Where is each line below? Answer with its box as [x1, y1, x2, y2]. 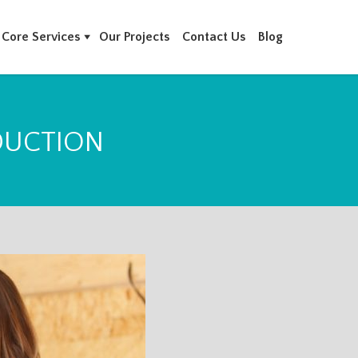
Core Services [2, 30, 80, 44]
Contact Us [182, 30, 245, 44]
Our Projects [99, 30, 169, 44]
